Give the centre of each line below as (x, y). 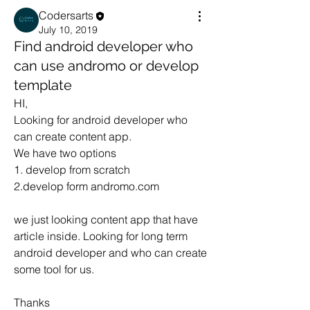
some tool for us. (54, 269)
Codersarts (66, 15)
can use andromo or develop (106, 65)
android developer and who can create (110, 252)
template (43, 85)
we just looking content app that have (106, 219)
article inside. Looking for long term (101, 236)
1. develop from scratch (72, 169)
